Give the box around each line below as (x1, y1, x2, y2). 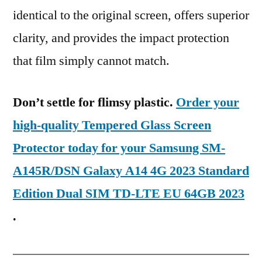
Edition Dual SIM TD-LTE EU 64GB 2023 (13, 185, 244, 202)
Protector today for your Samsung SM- (13, 140, 225, 156)
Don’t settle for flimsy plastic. (13, 94, 176, 111)
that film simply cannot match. (13, 53, 170, 69)
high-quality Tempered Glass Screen (13, 117, 211, 133)
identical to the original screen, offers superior (13, 7, 249, 23)
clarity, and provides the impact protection (13, 30, 229, 46)
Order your (176, 94, 239, 111)
